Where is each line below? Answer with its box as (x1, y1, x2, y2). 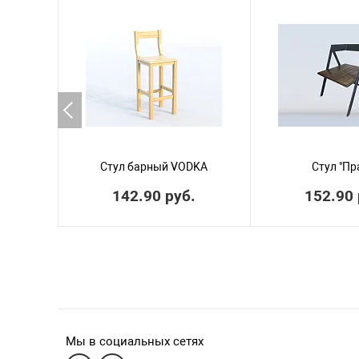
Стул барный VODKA (100, 160, 208, 173)
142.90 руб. (112, 187, 196, 205)
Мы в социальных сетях (65, 334, 204, 349)
